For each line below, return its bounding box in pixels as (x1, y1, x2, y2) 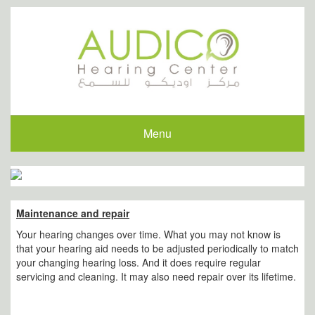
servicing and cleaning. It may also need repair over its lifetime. (16, 269, 296, 284)
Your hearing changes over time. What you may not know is (16, 227, 281, 242)
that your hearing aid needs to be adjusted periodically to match (16, 241, 299, 256)
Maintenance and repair (16, 206, 129, 221)
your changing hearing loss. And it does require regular (16, 255, 261, 270)
